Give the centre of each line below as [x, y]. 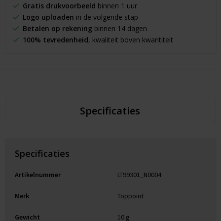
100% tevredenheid [55, 40]
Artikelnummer [37, 175]
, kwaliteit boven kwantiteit [130, 40]
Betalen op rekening [57, 29]
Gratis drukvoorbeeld [59, 6]
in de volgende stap [106, 17]
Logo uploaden [48, 17]
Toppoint [130, 196]
